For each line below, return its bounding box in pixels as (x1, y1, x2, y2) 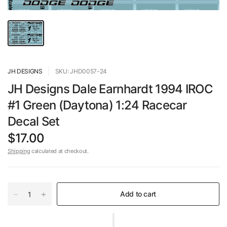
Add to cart (120, 190, 156, 199)
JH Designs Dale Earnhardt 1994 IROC (8, 82, 213, 97)
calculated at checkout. (30, 147, 89, 155)
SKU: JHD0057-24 (55, 67, 107, 75)
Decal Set (8, 114, 60, 129)
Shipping (8, 147, 30, 155)
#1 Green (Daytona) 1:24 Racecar (8, 98, 187, 113)
